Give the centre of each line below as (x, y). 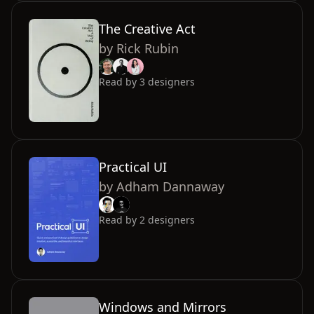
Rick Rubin (148, 49)
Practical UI (133, 167)
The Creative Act (147, 29)
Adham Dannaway (170, 187)
